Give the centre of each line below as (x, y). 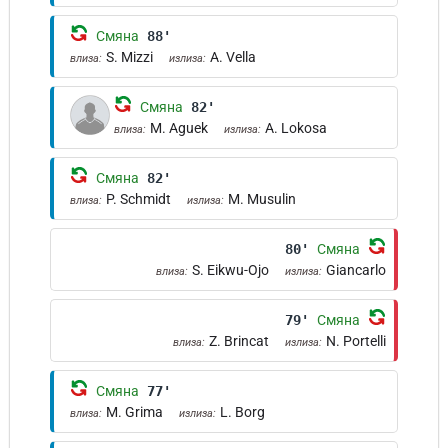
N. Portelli (356, 341)
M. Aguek (179, 128)
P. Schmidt (138, 199)
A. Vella (233, 57)
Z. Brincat (239, 341)
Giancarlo (356, 270)
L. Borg (242, 412)
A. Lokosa (296, 128)
